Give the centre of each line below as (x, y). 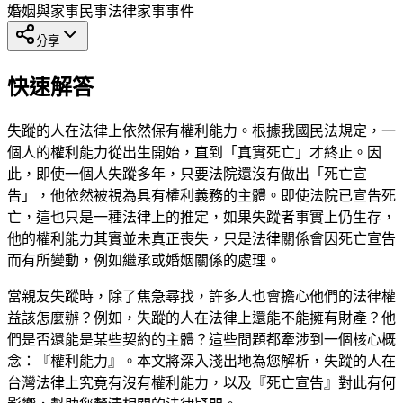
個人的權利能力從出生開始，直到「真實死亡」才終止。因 (194, 152)
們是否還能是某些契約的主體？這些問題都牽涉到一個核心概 (201, 339)
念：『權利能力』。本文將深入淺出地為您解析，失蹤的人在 (201, 361)
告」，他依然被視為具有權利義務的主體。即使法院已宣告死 (201, 195)
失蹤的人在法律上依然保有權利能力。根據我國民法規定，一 (201, 130)
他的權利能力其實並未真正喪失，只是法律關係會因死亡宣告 (201, 238)
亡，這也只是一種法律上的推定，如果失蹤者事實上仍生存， (201, 217)
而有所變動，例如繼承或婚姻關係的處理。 (144, 260)
